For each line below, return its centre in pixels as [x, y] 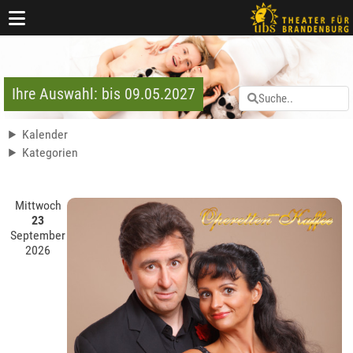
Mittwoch [38, 206]
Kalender [45, 135]
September [38, 236]
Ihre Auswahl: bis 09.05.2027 [104, 94]
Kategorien [50, 153]
